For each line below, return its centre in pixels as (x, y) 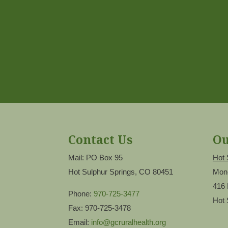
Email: (80, 222)
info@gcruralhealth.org (129, 222)
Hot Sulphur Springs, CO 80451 (121, 172)
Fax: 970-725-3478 (100, 208)
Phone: (81, 194)
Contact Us (101, 140)
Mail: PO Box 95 (96, 158)
